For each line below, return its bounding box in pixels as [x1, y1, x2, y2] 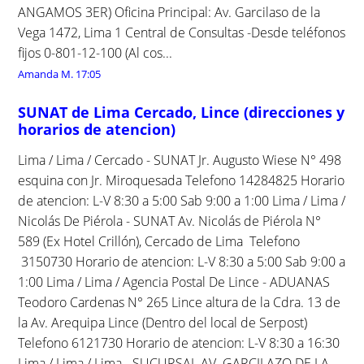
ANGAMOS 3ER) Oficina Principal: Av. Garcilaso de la [18, 2, 321, 21]
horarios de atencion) [18, 119, 176, 139]
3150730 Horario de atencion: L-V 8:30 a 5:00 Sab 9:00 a [18, 252, 346, 271]
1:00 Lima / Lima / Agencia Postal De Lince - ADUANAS [18, 272, 331, 291]
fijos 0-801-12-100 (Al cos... [18, 43, 173, 62]
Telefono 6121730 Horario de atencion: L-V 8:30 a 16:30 [18, 333, 344, 352]
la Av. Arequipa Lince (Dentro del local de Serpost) [18, 313, 308, 331]
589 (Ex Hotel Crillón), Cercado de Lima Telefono [18, 232, 301, 250]
